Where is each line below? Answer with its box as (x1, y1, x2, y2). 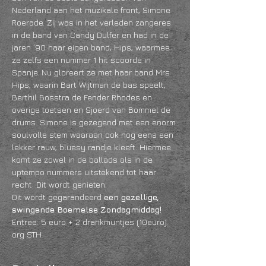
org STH (12, 229, 42, 239)
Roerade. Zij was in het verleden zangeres (12, 17, 173, 27)
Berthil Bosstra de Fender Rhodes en (12, 92, 154, 102)
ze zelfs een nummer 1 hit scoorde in (12, 55, 153, 65)
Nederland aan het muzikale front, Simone (12, 5, 173, 15)
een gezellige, (104, 192, 161, 202)
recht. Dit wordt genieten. (12, 179, 107, 189)
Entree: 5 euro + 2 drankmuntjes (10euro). (12, 217, 169, 227)
